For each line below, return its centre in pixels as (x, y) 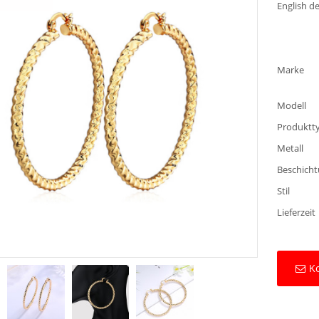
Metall (291, 148)
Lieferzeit (297, 213)
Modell (292, 106)
